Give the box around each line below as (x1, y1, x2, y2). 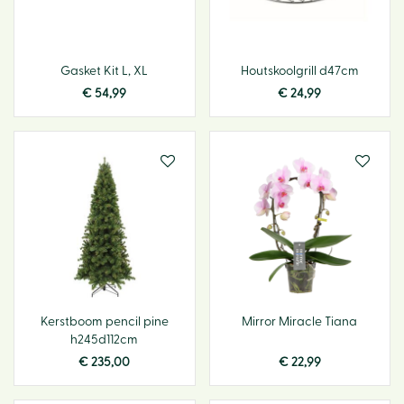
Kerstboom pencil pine (40, 315, 169, 328)
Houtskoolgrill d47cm (240, 65, 359, 78)
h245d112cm (70, 333, 139, 346)
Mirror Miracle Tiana (242, 315, 358, 328)
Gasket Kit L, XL (60, 65, 149, 78)
